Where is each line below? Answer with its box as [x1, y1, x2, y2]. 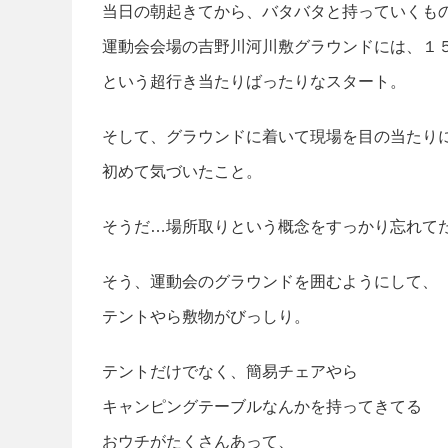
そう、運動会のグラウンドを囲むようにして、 [102, 272, 438, 290]
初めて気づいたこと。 [102, 162, 262, 180]
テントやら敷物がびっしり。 [102, 307, 310, 325]
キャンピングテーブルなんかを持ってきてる [102, 397, 422, 415]
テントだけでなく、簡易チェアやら [102, 362, 358, 380]
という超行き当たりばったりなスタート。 [102, 72, 406, 90]
